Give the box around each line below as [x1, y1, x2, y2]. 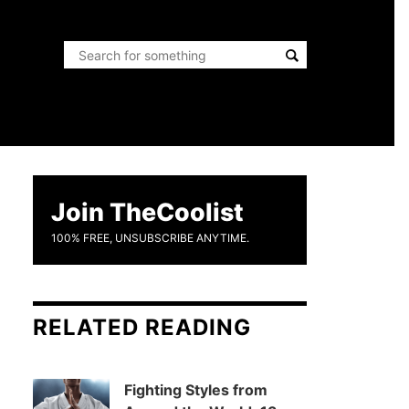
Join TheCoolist [51, 197, 244, 226]
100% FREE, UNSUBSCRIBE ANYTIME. [51, 231, 249, 245]
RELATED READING [33, 314, 251, 341]
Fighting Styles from [124, 381, 267, 399]
